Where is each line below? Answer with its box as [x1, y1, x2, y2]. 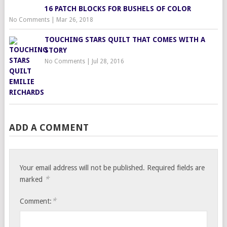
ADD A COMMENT [9, 122, 89, 133]
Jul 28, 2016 [91, 58, 124, 65]
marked [20, 175, 45, 184]
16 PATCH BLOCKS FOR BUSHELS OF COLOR [44, 5, 191, 13]
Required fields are [147, 164, 205, 172]
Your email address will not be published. [20, 164, 145, 172]
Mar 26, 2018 [56, 16, 93, 24]
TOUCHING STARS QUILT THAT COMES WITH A [44, 35, 205, 44]
